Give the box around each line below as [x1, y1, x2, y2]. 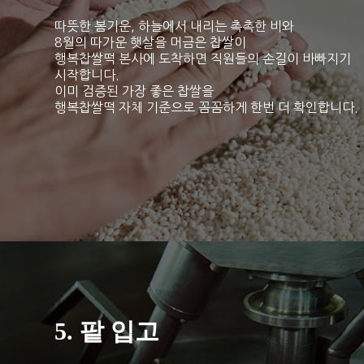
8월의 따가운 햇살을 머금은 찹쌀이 [54, 35, 247, 49]
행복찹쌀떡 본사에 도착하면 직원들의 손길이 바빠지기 [54, 51, 352, 65]
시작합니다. [54, 67, 120, 81]
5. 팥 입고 [54, 317, 160, 344]
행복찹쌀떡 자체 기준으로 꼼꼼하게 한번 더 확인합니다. [54, 100, 359, 114]
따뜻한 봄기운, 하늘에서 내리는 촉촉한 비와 [54, 19, 295, 32]
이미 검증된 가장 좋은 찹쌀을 [54, 84, 214, 97]
